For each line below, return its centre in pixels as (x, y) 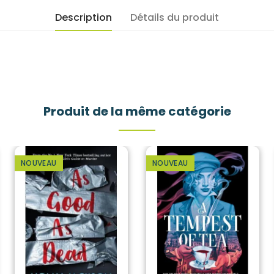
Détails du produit (175, 17)
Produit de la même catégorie (137, 111)
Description (83, 17)
